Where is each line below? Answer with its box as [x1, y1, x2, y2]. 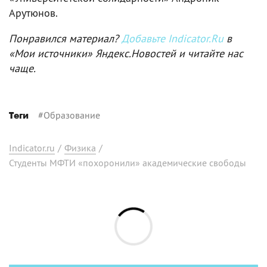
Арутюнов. [9, 5, 58, 20]
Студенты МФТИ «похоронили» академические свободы [9, 156, 246, 169]
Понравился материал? [9, 31, 122, 45]
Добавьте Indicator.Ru [122, 31, 223, 45]
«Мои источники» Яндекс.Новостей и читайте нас [9, 46, 243, 60]
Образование [44, 108, 100, 121]
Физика [64, 141, 96, 154]
